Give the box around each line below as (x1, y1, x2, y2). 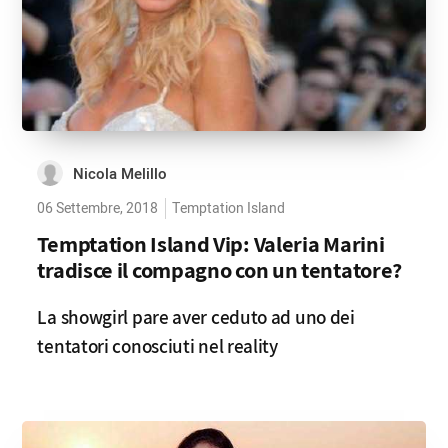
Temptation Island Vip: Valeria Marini (37, 229, 385, 258)
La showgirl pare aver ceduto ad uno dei (37, 304, 355, 330)
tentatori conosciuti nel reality (37, 333, 278, 359)
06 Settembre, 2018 (37, 198, 159, 219)
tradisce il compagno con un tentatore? (37, 255, 403, 284)
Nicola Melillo (73, 163, 168, 185)
